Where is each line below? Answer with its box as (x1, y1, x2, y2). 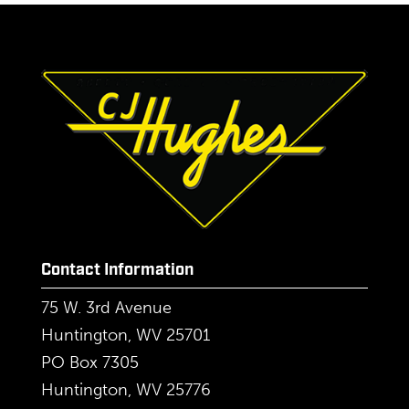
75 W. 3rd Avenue (40, 297, 172, 318)
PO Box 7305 (40, 351, 139, 372)
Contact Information (40, 259, 194, 282)
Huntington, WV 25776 (40, 379, 211, 400)
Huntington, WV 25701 (40, 324, 210, 345)
